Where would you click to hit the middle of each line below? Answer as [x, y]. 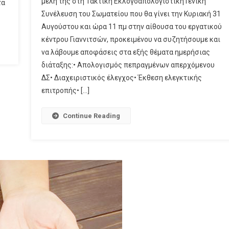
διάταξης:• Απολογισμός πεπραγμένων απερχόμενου [128, 65]
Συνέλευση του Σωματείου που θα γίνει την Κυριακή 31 [131, 14]
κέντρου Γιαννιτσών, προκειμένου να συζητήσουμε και [131, 39]
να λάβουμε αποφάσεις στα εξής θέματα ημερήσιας [125, 52]
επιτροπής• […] [65, 90]
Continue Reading [91, 116]
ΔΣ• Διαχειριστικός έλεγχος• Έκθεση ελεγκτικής [121, 77]
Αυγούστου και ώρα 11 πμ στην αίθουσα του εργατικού [131, 26]
